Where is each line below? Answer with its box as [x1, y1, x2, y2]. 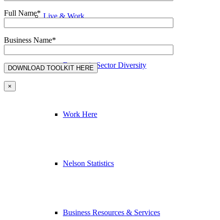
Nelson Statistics [63, 159, 114, 167]
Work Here [63, 110, 97, 118]
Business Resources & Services [63, 208, 160, 217]
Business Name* [4, 36, 56, 45]
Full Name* [4, 9, 41, 18]
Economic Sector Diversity [63, 60, 146, 69]
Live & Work [43, 11, 84, 20]
